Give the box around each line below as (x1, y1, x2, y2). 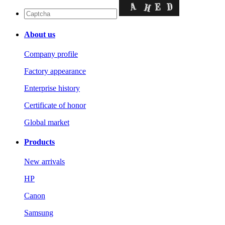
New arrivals (24, 157, 65, 166)
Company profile (24, 49, 78, 58)
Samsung (24, 208, 53, 217)
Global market (24, 118, 69, 127)
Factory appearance (24, 66, 86, 75)
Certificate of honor (24, 100, 86, 109)
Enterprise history (24, 83, 80, 92)
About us (24, 30, 55, 39)
